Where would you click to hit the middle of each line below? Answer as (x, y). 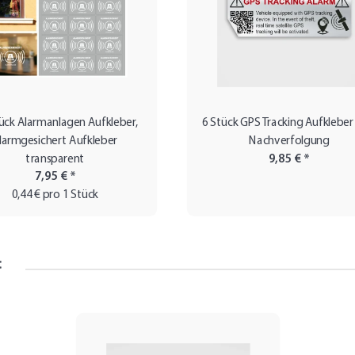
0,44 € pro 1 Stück (55, 196)
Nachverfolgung (289, 141)
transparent (55, 159)
